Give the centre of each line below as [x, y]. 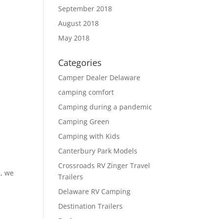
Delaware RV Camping [95, 191]
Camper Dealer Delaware [99, 77]
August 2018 [79, 23]
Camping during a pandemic [105, 107]
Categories [80, 63]
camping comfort [86, 92]
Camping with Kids [89, 136]
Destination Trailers [91, 206]
